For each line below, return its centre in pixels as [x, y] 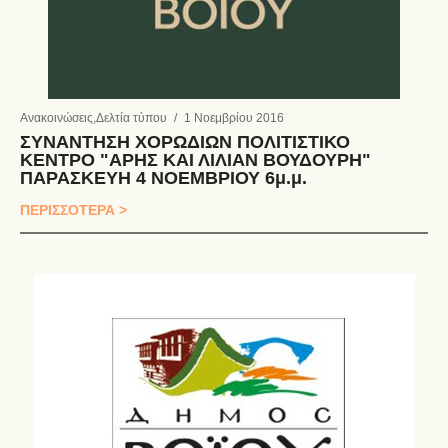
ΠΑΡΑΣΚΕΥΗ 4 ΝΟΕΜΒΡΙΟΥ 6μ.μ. [163, 177]
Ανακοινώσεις [56, 118]
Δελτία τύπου [131, 118]
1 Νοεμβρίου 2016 [234, 118]
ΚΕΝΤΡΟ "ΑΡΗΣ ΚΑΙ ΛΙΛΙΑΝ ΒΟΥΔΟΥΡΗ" [195, 159]
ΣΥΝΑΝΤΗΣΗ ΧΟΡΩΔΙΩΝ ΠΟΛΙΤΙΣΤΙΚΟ [185, 141]
